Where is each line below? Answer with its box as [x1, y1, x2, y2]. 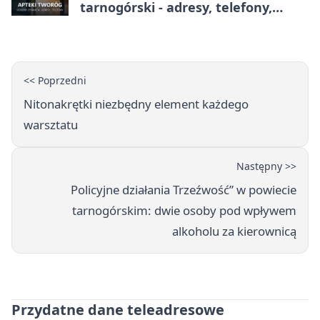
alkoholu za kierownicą [172, 223, 296, 240]
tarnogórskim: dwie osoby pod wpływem [72, 202, 296, 219]
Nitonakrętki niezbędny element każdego [24, 96, 249, 113]
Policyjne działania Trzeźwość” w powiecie [71, 181, 296, 199]
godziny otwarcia [80, 16, 189, 34]
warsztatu [24, 116, 78, 134]
